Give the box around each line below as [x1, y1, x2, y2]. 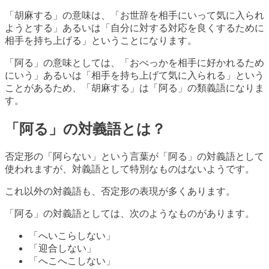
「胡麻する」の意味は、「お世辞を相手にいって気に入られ [5, 10, 264, 21]
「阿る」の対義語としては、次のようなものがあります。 [5, 208, 255, 219]
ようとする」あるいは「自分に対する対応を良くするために [5, 23, 264, 34]
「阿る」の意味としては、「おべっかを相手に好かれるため [5, 58, 264, 68]
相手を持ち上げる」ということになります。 [5, 35, 197, 46]
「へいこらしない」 [29, 231, 115, 241]
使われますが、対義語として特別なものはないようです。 [5, 164, 255, 175]
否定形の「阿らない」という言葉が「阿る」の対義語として [5, 151, 264, 162]
